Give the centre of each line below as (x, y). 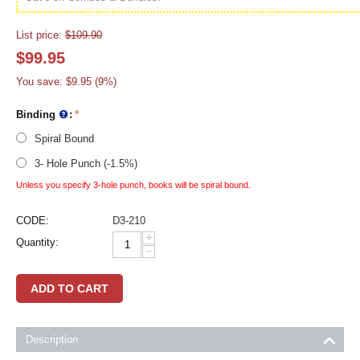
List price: (39, 35)
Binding (37, 115)
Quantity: (37, 243)
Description (52, 340)
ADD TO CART (70, 289)
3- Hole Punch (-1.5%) (84, 164)
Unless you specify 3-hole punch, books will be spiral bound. (133, 185)
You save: (41, 82)
